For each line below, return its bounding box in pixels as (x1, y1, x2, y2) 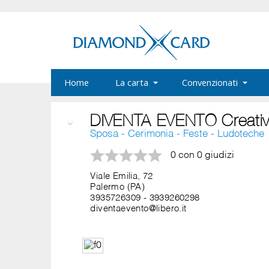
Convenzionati (182, 76, 238, 88)
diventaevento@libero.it (90, 205, 187, 213)
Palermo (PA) (90, 183, 145, 192)
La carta (115, 76, 148, 88)
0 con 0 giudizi (171, 150, 235, 160)
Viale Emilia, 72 (90, 172, 153, 181)
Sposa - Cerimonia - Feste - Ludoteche (90, 129, 265, 139)
